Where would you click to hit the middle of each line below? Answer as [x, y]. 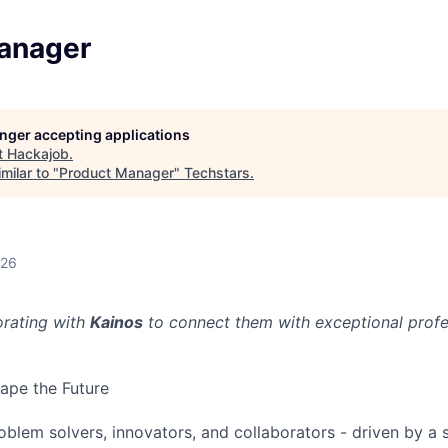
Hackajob [38, 153]
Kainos [116, 322]
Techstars [217, 172]
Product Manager [116, 172]
